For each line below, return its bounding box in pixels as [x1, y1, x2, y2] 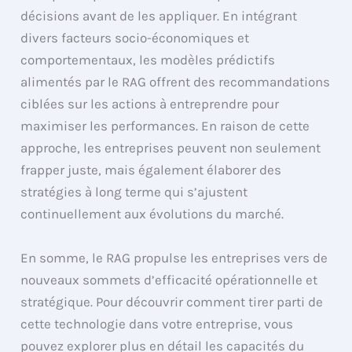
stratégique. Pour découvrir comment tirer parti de [20, 293, 324, 310]
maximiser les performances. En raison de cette [20, 118, 310, 134]
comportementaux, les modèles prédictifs [20, 52, 276, 68]
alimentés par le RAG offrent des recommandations [20, 74, 331, 90]
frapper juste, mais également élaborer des [20, 162, 282, 178]
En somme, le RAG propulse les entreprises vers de [20, 249, 328, 266]
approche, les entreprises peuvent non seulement [20, 140, 321, 156]
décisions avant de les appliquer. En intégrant [20, 8, 298, 24]
